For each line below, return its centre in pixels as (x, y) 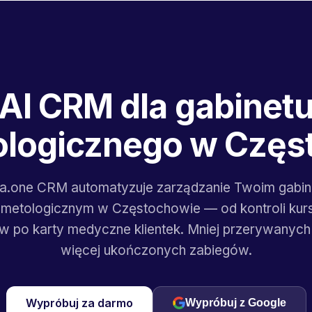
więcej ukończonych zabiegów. (156, 250)
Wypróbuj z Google (235, 303)
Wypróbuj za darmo (79, 303)
